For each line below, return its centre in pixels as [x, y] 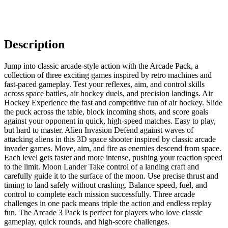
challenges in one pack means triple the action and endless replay [108, 203]
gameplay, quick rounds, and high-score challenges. [87, 221]
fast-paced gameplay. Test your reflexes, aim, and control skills [104, 84]
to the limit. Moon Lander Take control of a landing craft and [102, 166]
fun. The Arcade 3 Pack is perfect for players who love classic [103, 212]
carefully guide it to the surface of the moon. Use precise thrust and [111, 176]
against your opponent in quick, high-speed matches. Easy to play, [110, 121]
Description [34, 44]
